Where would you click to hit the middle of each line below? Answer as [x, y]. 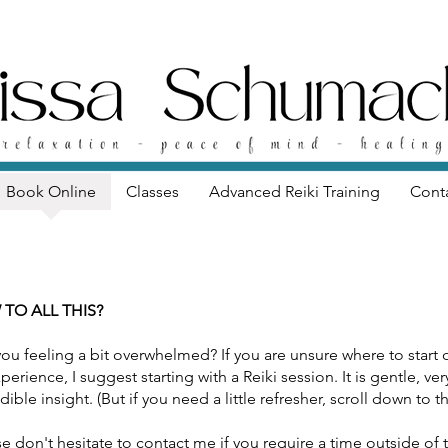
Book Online [50, 191]
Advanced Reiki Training [294, 191]
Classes [152, 191]
